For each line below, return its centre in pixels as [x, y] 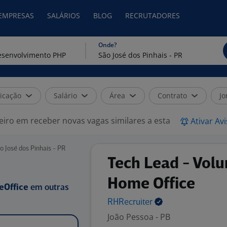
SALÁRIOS [64, 15]
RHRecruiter [131, 202]
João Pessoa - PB [139, 217]
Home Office [151, 184]
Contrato [172, 96]
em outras [49, 188]
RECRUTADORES [153, 15]
